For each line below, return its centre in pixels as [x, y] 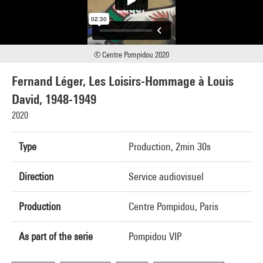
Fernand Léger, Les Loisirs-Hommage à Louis [123, 81]
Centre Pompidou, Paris [173, 206]
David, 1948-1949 [54, 99]
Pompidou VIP [155, 236]
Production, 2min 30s [170, 146]
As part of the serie [56, 236]
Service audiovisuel [166, 176]
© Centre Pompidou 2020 [131, 55]
